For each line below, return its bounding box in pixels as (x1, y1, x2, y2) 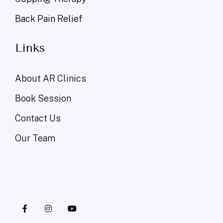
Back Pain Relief (15, 13, 83, 24)
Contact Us (15, 113, 61, 124)
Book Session (15, 93, 71, 104)
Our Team (15, 133, 55, 144)
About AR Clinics (15, 73, 86, 84)
